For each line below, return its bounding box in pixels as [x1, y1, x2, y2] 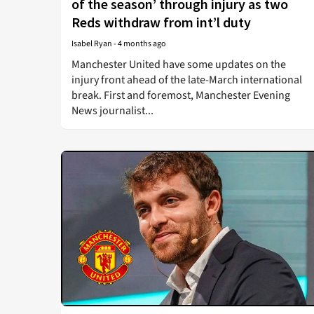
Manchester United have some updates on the [71, 57, 286, 72]
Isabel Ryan [71, 38, 112, 50]
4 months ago [118, 38, 166, 50]
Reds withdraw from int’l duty [71, 13, 251, 31]
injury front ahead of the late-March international [71, 72, 302, 88]
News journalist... [71, 103, 153, 118]
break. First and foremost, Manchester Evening [71, 88, 290, 103]
